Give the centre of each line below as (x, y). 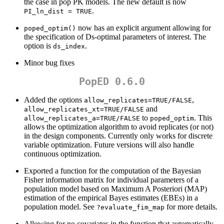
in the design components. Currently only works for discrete (118, 136)
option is (38, 46)
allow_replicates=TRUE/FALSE (138, 100)
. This (203, 118)
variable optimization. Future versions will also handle (109, 145)
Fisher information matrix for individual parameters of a (111, 180)
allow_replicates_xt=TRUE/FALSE (84, 109)
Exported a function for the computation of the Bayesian (112, 171)
